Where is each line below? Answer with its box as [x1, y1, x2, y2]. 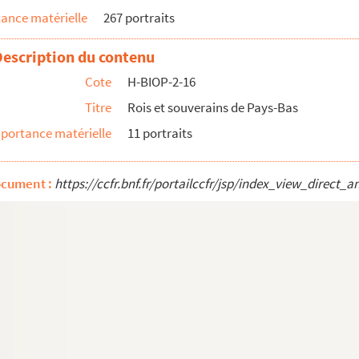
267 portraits [103, 9, 175, 26]
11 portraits [127, 124, 192, 142]
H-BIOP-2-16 [127, 73, 196, 91]
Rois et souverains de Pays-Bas [127, 99, 298, 116]
